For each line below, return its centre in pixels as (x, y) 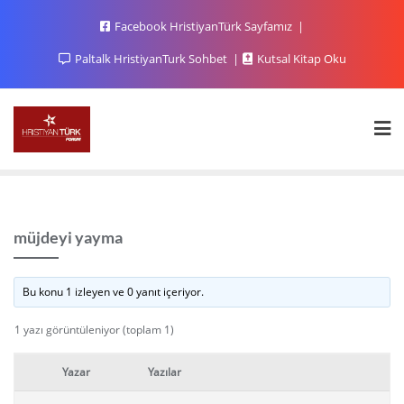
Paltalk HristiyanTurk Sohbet (151, 59)
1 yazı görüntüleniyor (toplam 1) (94, 329)
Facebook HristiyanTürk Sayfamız (203, 26)
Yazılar (165, 372)
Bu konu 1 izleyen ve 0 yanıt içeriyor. (114, 291)
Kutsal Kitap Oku (300, 59)
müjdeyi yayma (68, 237)
